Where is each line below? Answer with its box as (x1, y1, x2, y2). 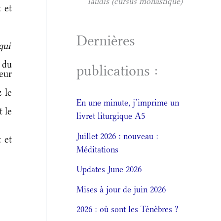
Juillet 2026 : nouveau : (76, 131, 159, 141)
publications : (76, 62, 158, 79)
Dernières (76, 32, 136, 49)
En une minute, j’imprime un (76, 98, 180, 108)
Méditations (76, 144, 119, 154)
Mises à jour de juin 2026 (76, 184, 166, 194)
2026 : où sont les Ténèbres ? (76, 204, 179, 215)
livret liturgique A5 (76, 111, 146, 121)
